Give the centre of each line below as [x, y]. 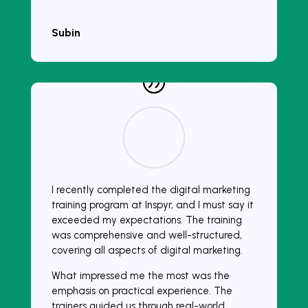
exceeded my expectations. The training [146, 220]
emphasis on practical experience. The [142, 291]
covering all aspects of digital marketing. [147, 251]
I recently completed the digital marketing [151, 190]
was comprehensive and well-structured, [146, 235]
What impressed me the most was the [140, 276]
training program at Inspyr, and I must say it [152, 205]
